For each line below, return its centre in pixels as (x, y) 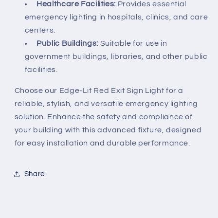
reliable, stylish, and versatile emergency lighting (106, 104)
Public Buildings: (67, 44)
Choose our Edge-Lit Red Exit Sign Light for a (99, 91)
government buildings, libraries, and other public (116, 57)
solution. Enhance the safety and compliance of (103, 117)
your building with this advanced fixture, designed (108, 130)
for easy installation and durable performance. (102, 143)
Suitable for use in (134, 44)
